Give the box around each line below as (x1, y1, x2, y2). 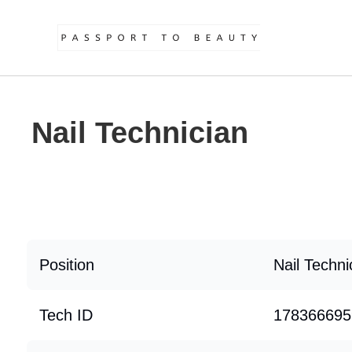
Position (39, 256, 94, 273)
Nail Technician (31, 116, 248, 149)
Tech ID (39, 306, 93, 324)
